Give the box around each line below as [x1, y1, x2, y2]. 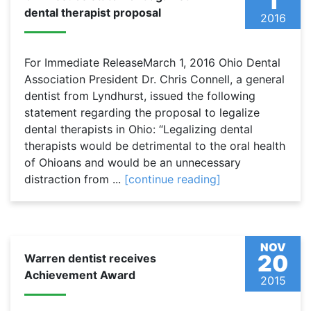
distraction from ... [24, 172, 124, 187]
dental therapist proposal [24, 6, 161, 20]
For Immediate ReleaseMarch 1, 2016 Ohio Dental [24, 56, 280, 70]
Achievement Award [24, 268, 135, 283]
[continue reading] [124, 172, 221, 187]
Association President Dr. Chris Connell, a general [24, 72, 285, 87]
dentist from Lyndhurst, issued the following [24, 89, 255, 103]
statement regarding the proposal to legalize [24, 106, 260, 120]
